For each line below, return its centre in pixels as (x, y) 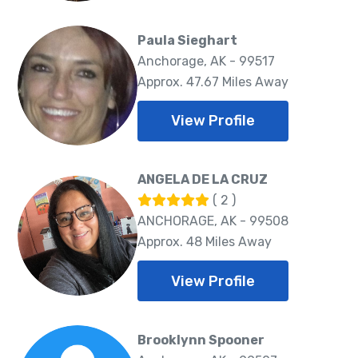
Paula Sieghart (187, 40)
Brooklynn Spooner (201, 340)
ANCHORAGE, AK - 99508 (213, 221)
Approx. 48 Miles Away (205, 242)
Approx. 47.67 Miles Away (213, 82)
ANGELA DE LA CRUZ (203, 180)
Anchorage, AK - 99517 (206, 61)
